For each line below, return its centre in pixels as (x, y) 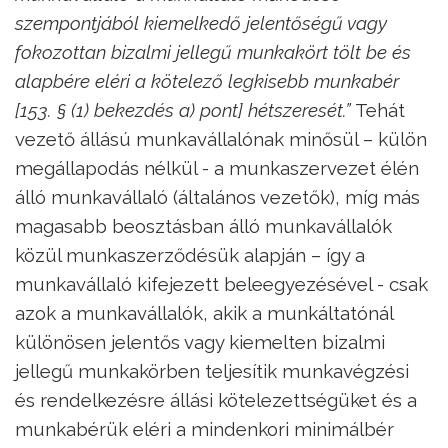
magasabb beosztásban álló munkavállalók (203, 226)
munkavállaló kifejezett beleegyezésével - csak (221, 284)
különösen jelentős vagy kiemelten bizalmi (200, 342)
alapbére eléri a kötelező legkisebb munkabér (207, 81)
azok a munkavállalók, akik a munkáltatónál (204, 313)
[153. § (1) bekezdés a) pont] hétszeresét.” (183, 110)
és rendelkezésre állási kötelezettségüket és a (216, 400)
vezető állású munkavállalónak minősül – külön (221, 139)
